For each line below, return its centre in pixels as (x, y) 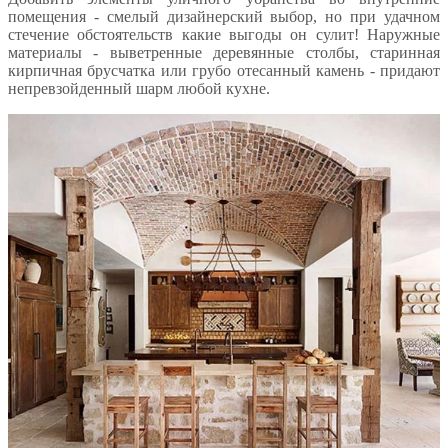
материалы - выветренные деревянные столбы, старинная (224, 52)
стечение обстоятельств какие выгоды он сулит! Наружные (224, 34)
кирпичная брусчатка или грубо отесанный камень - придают (224, 70)
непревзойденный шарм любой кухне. (139, 88)
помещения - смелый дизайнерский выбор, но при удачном (224, 16)
